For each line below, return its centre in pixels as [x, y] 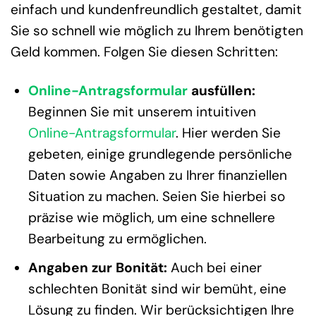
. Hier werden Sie [228, 133]
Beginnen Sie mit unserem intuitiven [142, 111]
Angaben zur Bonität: [97, 268]
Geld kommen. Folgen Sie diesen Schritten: [144, 51]
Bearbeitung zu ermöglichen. [117, 238]
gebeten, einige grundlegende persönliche [160, 154]
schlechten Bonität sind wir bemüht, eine [157, 289]
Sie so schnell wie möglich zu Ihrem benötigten [157, 30]
